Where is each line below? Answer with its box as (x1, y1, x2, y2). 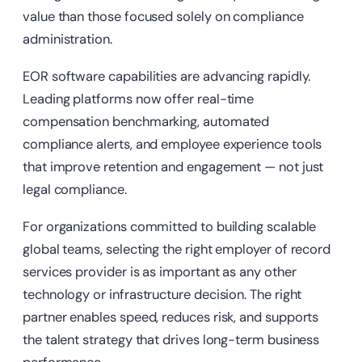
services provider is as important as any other (23, 263, 297, 281)
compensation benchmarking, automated (23, 113, 270, 131)
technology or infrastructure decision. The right (23, 286, 302, 304)
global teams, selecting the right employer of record (23, 241, 331, 259)
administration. (23, 31, 112, 48)
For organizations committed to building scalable (23, 218, 317, 236)
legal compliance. (23, 181, 127, 199)
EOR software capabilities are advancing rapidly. (23, 68, 311, 86)
